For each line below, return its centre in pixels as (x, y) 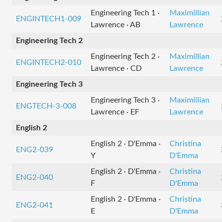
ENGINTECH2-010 (49, 62)
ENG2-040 (34, 177)
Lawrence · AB (115, 25)
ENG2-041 (34, 205)
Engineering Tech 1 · (125, 13)
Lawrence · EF (115, 112)
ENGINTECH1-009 (49, 19)
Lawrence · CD (116, 68)
